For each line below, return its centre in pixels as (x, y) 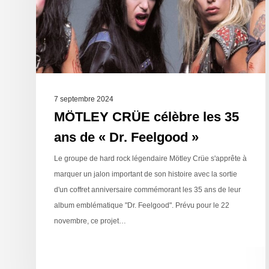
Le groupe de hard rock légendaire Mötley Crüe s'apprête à (150, 159)
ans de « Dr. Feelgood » (126, 138)
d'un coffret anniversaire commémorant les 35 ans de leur (147, 190)
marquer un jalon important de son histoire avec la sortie (146, 174)
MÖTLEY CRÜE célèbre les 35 (147, 117)
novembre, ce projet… (90, 221)
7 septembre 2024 (84, 99)
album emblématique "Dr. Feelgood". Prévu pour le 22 (142, 206)
